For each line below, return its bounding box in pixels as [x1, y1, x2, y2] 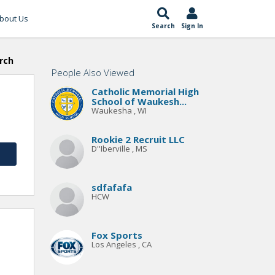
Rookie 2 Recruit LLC [91, 133, 185, 145]
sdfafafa [91, 181, 132, 193]
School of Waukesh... [91, 95, 187, 107]
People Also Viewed [51, 66, 134, 79]
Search [152, 21, 175, 30]
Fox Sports [91, 229, 142, 241]
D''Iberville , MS [91, 143, 147, 154]
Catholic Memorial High [91, 85, 199, 98]
